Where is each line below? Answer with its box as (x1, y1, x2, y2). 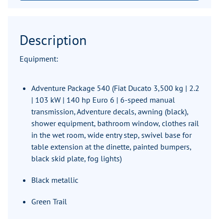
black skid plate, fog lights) (31, 153, 122, 164)
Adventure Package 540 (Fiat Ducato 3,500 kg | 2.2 (31, 83, 199, 93)
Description (20, 31, 87, 49)
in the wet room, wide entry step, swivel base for (31, 130, 192, 140)
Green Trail (31, 197, 67, 207)
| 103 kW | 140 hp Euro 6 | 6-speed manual (31, 95, 175, 105)
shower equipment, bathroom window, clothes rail (31, 118, 199, 129)
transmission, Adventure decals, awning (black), (31, 107, 188, 117)
